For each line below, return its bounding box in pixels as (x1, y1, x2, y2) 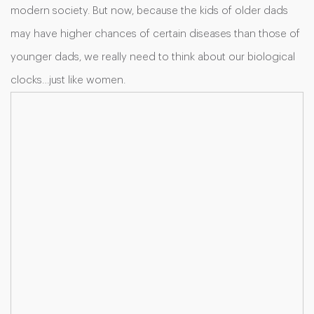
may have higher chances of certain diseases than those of (11, 29, 300, 39)
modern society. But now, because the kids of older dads (11, 6, 288, 16)
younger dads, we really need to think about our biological (11, 52, 295, 62)
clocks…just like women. (11, 75, 125, 86)
